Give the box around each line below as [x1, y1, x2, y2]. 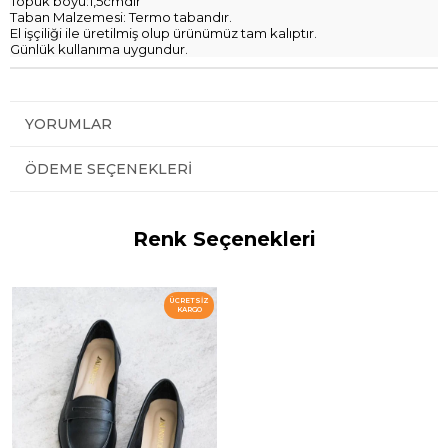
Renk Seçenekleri [132, 226, 316, 251]
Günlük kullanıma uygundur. [10, 40, 191, 57]
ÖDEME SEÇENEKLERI [25, 159, 192, 178]
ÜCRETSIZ [169, 296, 209, 306]
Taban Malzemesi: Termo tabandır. [10, 8, 232, 25]
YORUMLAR [25, 114, 112, 133]
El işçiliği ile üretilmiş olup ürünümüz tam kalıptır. [10, 24, 317, 41]
